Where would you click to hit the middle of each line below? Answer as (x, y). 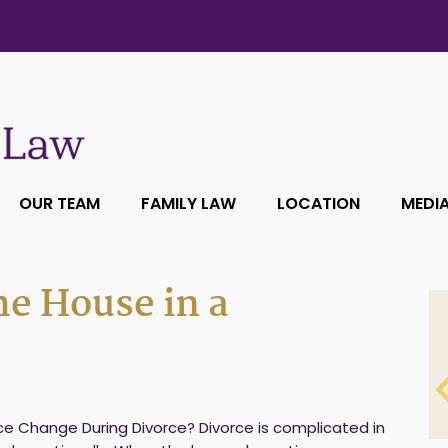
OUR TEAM (59, 203)
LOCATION (318, 203)
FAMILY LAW (188, 203)
